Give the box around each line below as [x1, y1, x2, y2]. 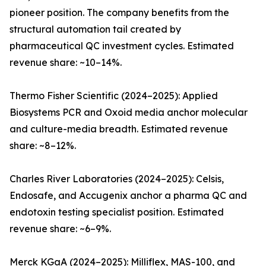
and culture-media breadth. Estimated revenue [9, 123, 228, 135]
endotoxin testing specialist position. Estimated [9, 206, 224, 218]
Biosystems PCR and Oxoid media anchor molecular [9, 106, 248, 119]
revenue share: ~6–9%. [9, 223, 111, 235]
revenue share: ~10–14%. [9, 56, 122, 69]
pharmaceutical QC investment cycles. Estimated [9, 40, 234, 52]
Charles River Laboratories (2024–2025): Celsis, [9, 173, 224, 185]
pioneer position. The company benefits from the [9, 7, 229, 19]
